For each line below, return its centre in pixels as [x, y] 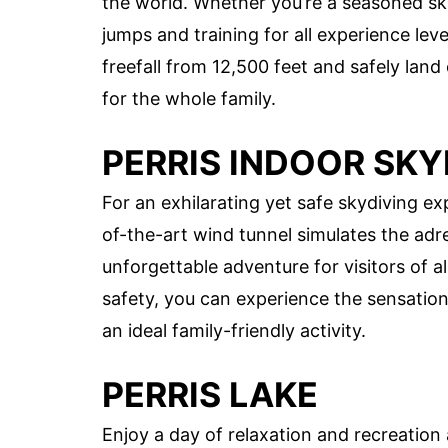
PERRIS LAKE [210, 395]
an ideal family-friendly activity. [234, 330]
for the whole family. [189, 98]
